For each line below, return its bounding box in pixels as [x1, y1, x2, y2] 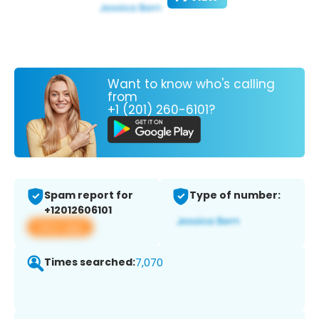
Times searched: [44, 255, 135, 270]
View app [36, 219, 85, 235]
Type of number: [189, 188, 281, 203]
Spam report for [44, 188, 133, 203]
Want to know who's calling [108, 75, 275, 93]
